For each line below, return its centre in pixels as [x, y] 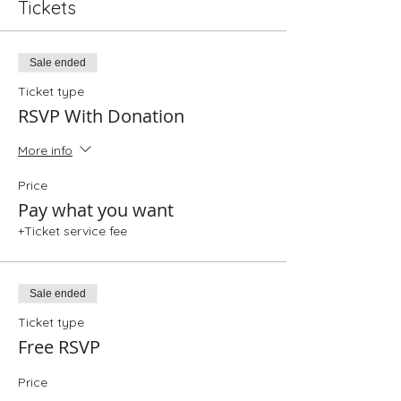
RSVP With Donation [101, 116]
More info [45, 150]
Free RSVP [59, 347]
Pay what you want [96, 210]
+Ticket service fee [73, 231]
